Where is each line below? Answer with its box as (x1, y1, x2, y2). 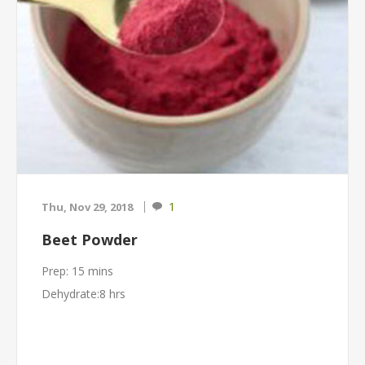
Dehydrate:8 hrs (42, 286, 125, 301)
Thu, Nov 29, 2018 (42, 200, 133, 214)
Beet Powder (42, 230, 138, 249)
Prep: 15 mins (42, 263, 113, 279)
